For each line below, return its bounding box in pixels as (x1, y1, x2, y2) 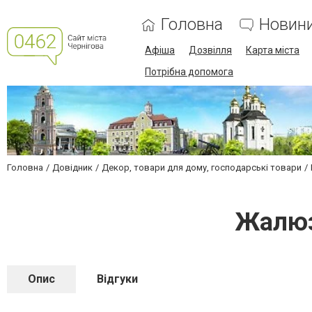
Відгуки (97, 272, 138, 286)
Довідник (52, 162, 93, 173)
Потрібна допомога (145, 66, 233, 77)
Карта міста (246, 45, 299, 56)
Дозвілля (189, 45, 232, 56)
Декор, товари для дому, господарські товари (102, 162, 302, 173)
